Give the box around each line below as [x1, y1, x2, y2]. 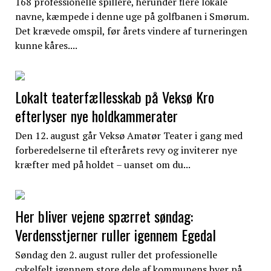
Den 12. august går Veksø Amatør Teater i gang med [15, 128, 243, 142]
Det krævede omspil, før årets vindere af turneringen [15, 24, 247, 38]
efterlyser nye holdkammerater [15, 104, 178, 126]
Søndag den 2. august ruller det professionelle [15, 247, 217, 261]
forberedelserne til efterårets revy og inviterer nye [15, 143, 237, 157]
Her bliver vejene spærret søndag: [15, 204, 193, 227]
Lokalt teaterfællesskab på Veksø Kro [15, 85, 214, 108]
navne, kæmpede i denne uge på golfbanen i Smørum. [15, 9, 249, 23]
